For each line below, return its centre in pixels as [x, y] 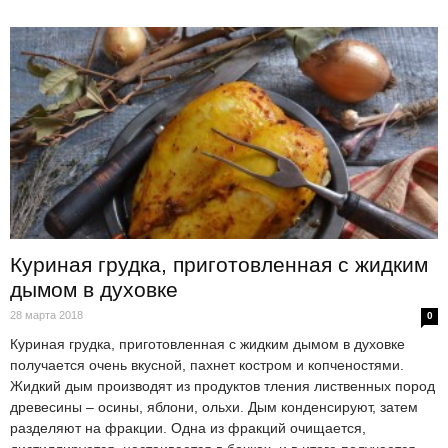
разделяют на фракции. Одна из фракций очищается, [188, 427]
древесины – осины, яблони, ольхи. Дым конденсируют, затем [214, 406]
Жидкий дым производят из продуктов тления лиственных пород [222, 385]
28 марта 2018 [46, 314]
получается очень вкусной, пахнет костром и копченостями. [207, 364]
